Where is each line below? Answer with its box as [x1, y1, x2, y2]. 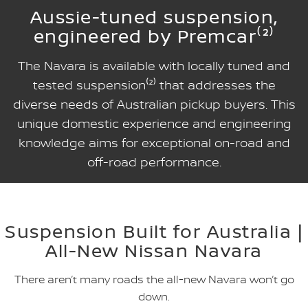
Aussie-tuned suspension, [30, 3, 278, 29]
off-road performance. [87, 153, 221, 170]
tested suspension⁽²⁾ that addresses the [32, 76, 276, 93]
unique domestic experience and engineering [16, 114, 291, 132]
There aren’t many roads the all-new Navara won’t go [14, 271, 294, 287]
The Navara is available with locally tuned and [18, 56, 290, 74]
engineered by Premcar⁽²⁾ [33, 23, 275, 48]
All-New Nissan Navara [45, 237, 263, 263]
